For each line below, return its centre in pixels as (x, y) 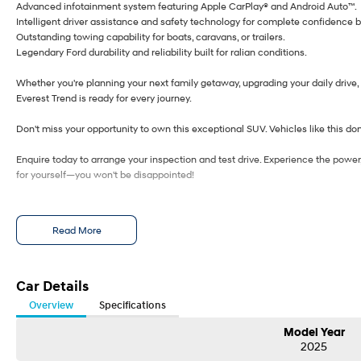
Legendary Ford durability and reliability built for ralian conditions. (162, 52)
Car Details (52, 286)
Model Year (314, 333)
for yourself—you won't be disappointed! (105, 175)
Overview (51, 305)
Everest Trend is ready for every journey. (104, 98)
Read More (77, 230)
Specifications (133, 305)
